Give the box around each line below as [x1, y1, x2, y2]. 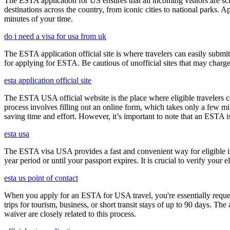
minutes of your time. [4, 14, 73, 24]
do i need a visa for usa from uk [4, 32, 106, 41]
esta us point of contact [4, 174, 78, 183]
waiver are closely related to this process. [4, 209, 136, 219]
